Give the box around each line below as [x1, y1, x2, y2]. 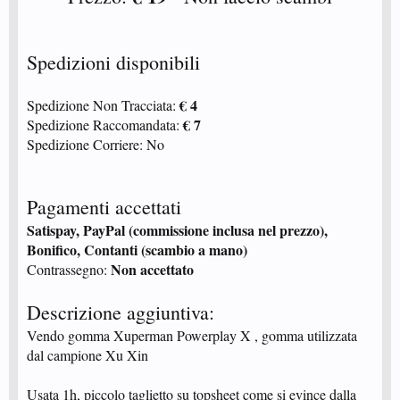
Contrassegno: [27, 260, 111, 279]
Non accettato [111, 259, 194, 279]
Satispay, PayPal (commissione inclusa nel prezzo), [27, 220, 328, 240]
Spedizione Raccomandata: [27, 115, 183, 134]
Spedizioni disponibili [27, 49, 200, 75]
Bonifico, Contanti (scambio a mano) [27, 239, 247, 260]
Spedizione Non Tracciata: [27, 96, 179, 114]
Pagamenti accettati [27, 194, 181, 220]
